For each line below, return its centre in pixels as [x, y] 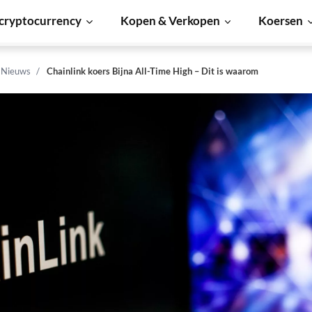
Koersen [281, 21]
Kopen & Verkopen [170, 21]
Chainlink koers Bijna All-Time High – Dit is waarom [153, 71]
